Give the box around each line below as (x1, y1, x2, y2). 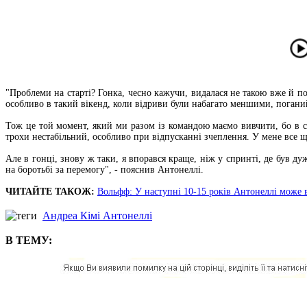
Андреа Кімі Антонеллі (42, 209, 152, 221)
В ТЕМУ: (5, 234, 52, 246)
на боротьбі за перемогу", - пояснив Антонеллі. (5, 164, 204, 175)
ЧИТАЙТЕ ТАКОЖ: (5, 186, 95, 197)
